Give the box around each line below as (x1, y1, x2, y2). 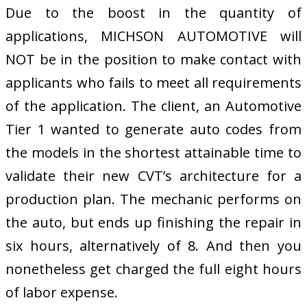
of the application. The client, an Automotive (5, 96, 302, 115)
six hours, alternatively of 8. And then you (5, 236, 302, 255)
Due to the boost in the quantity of (5, 3, 302, 22)
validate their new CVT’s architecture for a (5, 166, 302, 185)
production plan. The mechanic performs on (5, 189, 302, 208)
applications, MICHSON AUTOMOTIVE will (5, 26, 302, 45)
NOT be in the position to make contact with (5, 49, 302, 69)
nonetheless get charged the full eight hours (5, 259, 302, 278)
